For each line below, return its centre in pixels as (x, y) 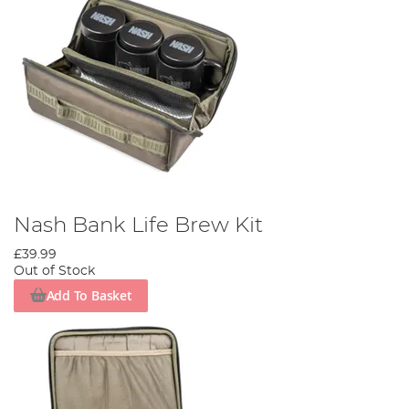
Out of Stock (54, 271)
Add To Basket (89, 296)
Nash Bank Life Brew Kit (138, 225)
